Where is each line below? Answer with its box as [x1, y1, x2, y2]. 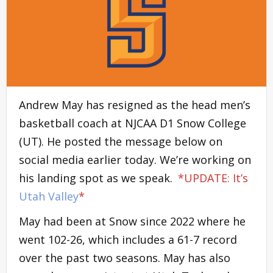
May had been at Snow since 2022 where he [19, 213, 246, 229]
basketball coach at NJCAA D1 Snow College [19, 115, 246, 130]
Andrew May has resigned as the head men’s [19, 97, 250, 112]
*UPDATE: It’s [177, 170, 248, 185]
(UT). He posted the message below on [19, 133, 222, 149]
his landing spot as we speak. [19, 170, 175, 185]
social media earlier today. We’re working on [19, 152, 251, 167]
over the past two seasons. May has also [19, 250, 230, 265]
